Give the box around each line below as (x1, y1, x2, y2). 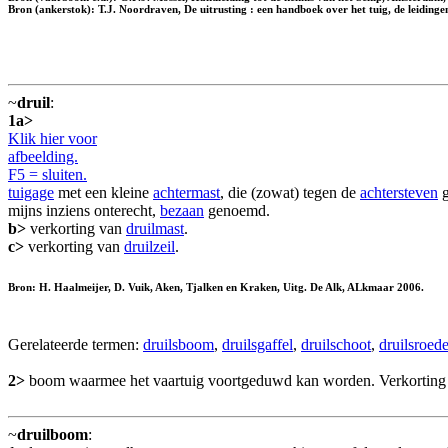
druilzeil (124, 237, 175, 255)
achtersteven (360, 183, 438, 201)
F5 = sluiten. (8, 165, 87, 183)
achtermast (153, 183, 220, 201)
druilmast (126, 219, 184, 237)
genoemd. (204, 201, 270, 219)
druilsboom (143, 335, 214, 353)
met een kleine (54, 183, 153, 201)
